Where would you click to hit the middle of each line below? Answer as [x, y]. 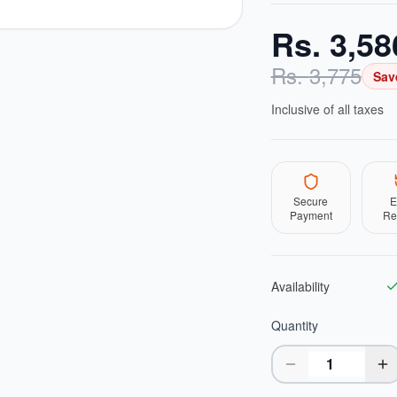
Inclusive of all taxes [327, 109]
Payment [311, 215]
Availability [300, 286]
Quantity [294, 325]
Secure [311, 201]
